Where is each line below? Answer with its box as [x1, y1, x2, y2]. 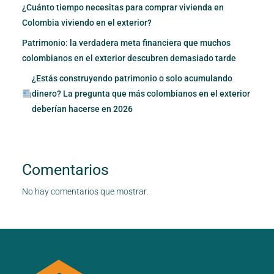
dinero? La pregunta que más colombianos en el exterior [31, 88, 250, 98]
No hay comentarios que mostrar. [22, 186, 148, 196]
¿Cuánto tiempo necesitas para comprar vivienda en [22, 2, 224, 12]
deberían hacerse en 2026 [31, 103, 133, 114]
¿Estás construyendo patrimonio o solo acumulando [31, 73, 232, 83]
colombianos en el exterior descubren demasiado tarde [22, 53, 236, 63]
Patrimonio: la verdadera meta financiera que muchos [22, 37, 231, 48]
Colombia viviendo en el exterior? [22, 17, 152, 28]
